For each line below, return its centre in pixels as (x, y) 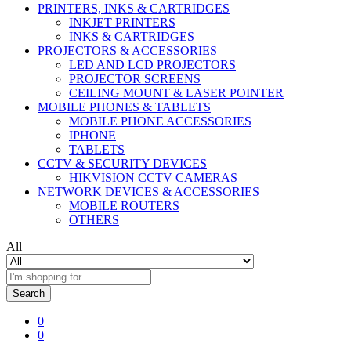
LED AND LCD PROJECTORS (152, 64)
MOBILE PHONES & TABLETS (124, 107)
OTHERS (94, 219)
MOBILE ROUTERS (124, 205)
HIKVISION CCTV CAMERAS (153, 177)
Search (29, 293)
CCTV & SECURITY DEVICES (122, 163)
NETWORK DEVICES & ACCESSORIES (148, 191)
